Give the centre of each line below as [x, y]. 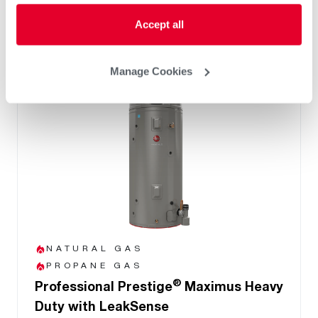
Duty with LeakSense [102, 306]
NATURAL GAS [95, 248]
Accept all [159, 24]
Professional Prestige [104, 286]
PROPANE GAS [94, 265]
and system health [98, 11]
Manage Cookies [151, 71]
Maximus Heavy [232, 286]
